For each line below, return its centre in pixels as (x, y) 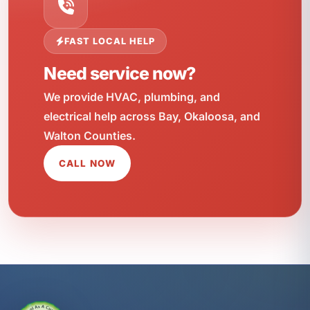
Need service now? (120, 74)
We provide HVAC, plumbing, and (132, 97)
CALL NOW (87, 164)
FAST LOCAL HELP (110, 42)
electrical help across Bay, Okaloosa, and (152, 117)
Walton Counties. (90, 136)
